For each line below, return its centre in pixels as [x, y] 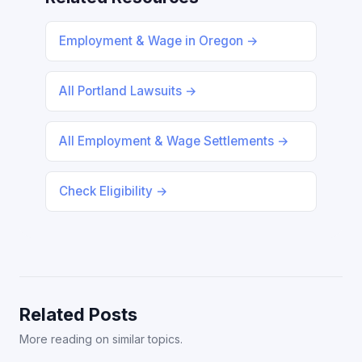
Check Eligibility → [114, 191]
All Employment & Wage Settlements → [174, 141]
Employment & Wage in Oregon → [159, 41]
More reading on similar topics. [101, 339]
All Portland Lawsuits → [128, 91]
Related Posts [78, 314]
